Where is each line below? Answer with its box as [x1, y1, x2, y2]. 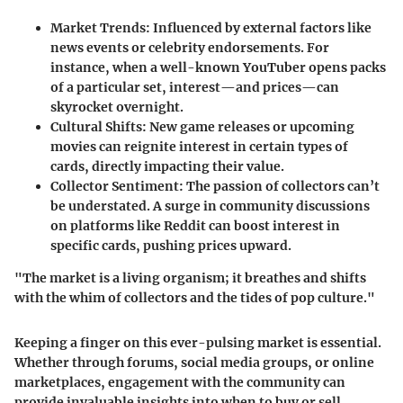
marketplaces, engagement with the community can [14, 374, 345, 391]
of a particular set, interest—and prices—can [50, 79, 339, 96]
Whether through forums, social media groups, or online [14, 354, 374, 372]
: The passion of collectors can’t [179, 178, 380, 195]
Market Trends [50, 20, 146, 37]
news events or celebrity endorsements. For [50, 40, 329, 57]
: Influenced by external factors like [146, 20, 372, 37]
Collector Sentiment [50, 178, 179, 195]
